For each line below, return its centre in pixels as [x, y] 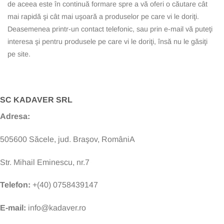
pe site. [19, 54]
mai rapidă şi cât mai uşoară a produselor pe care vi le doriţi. [103, 17]
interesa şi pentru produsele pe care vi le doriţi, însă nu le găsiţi [107, 42]
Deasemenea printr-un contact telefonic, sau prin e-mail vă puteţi [110, 29]
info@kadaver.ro [56, 208]
